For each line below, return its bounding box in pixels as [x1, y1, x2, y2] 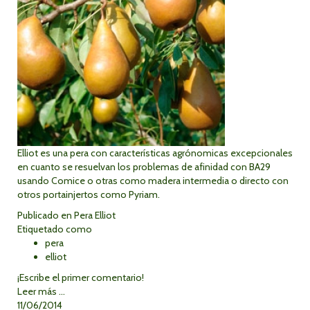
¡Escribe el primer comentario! [17, 271, 144, 284]
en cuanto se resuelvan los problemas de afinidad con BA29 [17, 161, 271, 173]
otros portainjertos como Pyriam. [17, 188, 160, 201]
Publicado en [17, 209, 72, 221]
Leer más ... [17, 285, 65, 298]
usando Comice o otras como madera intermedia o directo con [17, 174, 289, 187]
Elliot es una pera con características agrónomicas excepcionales [17, 147, 293, 159]
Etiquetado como [17, 223, 92, 235]
